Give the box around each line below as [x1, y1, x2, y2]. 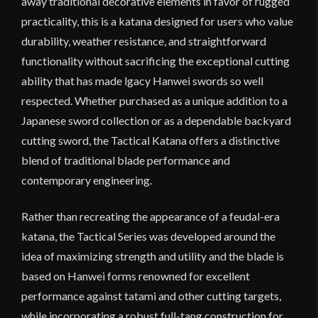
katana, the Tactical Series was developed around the [21, 229, 275, 243]
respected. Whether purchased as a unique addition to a [21, 93, 287, 107]
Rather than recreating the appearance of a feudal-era [21, 209, 280, 223]
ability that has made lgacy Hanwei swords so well [21, 73, 263, 87]
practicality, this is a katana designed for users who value [21, 13, 293, 28]
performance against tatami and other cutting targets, [21, 288, 281, 302]
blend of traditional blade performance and [21, 153, 230, 167]
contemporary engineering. [21, 172, 152, 187]
